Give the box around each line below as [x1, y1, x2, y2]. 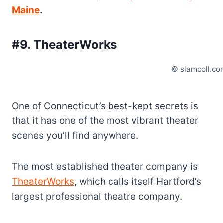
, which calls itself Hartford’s [74, 176, 201, 188]
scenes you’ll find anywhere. [12, 130, 138, 142]
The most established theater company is [12, 161, 198, 173]
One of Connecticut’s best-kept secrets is [12, 100, 198, 112]
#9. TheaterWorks [12, 37, 117, 52]
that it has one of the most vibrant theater [12, 115, 198, 127]
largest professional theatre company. [12, 191, 182, 203]
